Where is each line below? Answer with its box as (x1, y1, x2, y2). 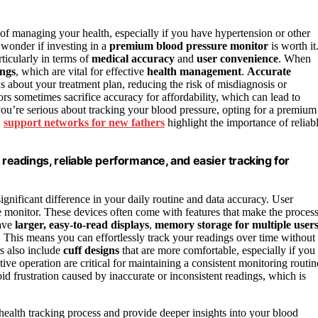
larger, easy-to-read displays (15, 219, 149, 231)
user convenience (197, 53, 278, 65)
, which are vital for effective (16, 65, 147, 78)
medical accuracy (92, 53, 175, 65)
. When (278, 53, 311, 65)
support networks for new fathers (4, 116, 165, 129)
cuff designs (63, 244, 119, 257)
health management (147, 65, 241, 78)
